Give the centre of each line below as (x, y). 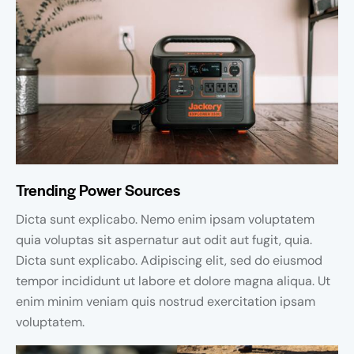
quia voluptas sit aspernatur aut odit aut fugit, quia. (164, 240)
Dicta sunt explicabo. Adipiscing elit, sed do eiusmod (169, 261)
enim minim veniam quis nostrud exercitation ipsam (166, 302)
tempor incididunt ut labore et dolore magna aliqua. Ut (173, 281)
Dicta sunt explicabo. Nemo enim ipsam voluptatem (165, 220)
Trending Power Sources (98, 190)
